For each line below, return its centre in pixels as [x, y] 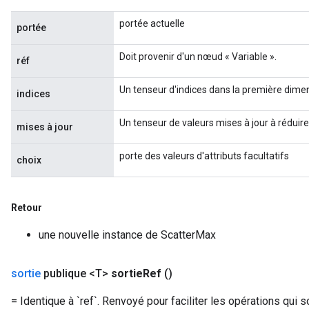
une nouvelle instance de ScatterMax [127, 235]
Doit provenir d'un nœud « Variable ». [198, 57]
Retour [27, 208]
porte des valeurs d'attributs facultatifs [204, 156]
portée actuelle [152, 24]
